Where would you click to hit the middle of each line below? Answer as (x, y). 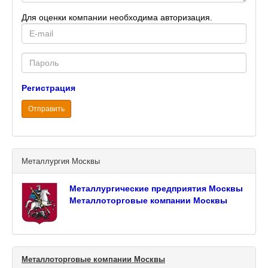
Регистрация (48, 88)
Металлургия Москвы (61, 161)
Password (41, 58)
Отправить (46, 109)
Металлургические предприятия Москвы (156, 188)
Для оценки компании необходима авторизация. (117, 17)
